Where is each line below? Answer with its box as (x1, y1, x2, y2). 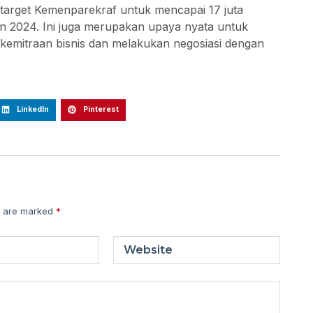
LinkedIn (16, 105, 49, 115)
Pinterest (82, 105, 119, 115)
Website (124, 243, 173, 257)
